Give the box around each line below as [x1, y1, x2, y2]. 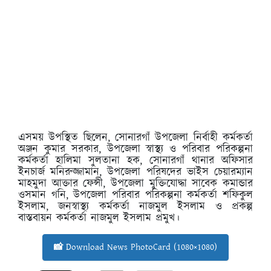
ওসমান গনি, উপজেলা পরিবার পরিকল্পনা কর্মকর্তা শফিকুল [18, 188, 253, 204]
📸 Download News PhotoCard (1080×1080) [54, 241, 217, 254]
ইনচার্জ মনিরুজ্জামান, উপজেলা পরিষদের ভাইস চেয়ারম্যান [18, 165, 253, 181]
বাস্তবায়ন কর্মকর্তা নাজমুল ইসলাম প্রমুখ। [18, 211, 180, 227]
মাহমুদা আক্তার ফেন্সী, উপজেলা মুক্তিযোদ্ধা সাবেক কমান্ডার [18, 176, 253, 192]
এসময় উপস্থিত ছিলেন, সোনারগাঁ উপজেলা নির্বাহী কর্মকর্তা [18, 130, 253, 146]
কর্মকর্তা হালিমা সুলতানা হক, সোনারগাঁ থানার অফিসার [18, 153, 253, 169]
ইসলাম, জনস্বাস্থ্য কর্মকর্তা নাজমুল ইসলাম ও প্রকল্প [18, 199, 253, 215]
